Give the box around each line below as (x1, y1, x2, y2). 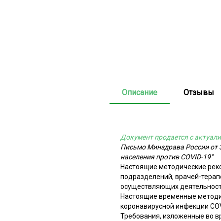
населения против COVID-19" (120, 152, 213, 161)
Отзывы (184, 87, 214, 97)
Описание (122, 87, 157, 97)
